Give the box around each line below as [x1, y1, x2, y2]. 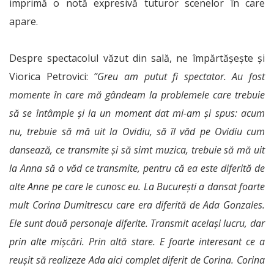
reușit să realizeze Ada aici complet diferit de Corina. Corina [9, 253, 265, 267]
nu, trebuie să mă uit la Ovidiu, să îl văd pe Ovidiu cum [9, 125, 265, 139]
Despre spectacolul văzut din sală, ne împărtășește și [9, 51, 265, 65]
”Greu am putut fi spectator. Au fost [94, 70, 265, 84]
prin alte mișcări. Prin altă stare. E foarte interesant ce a [9, 235, 265, 249]
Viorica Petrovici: [9, 70, 94, 84]
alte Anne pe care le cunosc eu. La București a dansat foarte [9, 180, 265, 194]
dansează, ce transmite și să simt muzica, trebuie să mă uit [9, 143, 265, 157]
